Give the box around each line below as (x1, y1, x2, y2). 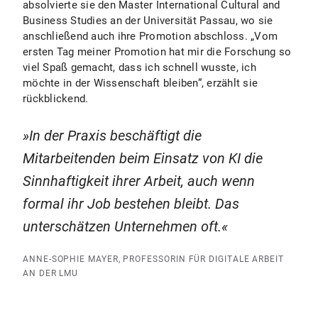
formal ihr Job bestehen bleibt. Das (23, 195, 239, 212)
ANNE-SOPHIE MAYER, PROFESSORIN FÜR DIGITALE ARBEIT (23, 254, 285, 264)
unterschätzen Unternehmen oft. (23, 218, 221, 235)
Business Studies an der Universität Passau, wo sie (23, 14, 273, 27)
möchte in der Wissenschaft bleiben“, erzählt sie (23, 77, 258, 89)
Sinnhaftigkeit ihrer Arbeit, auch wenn (23, 172, 255, 190)
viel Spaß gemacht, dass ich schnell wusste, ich (23, 61, 256, 74)
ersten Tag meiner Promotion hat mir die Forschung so (23, 45, 291, 58)
